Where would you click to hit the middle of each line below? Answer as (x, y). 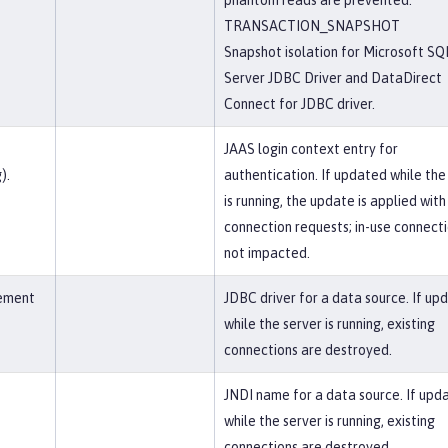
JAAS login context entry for (311, 149)
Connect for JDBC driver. (299, 104)
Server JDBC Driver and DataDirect (333, 78)
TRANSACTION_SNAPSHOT (312, 26)
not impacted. (267, 253)
